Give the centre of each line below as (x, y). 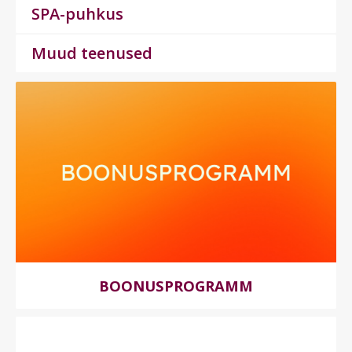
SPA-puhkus (77, 14)
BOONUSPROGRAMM (176, 285)
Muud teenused (92, 53)
